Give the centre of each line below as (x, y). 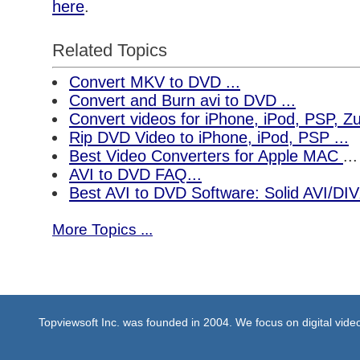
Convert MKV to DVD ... (155, 82)
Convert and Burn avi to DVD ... (182, 101)
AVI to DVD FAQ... (135, 175)
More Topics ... (102, 230)
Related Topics (110, 51)
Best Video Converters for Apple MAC (206, 156)
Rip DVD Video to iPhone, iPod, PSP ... (209, 138)
